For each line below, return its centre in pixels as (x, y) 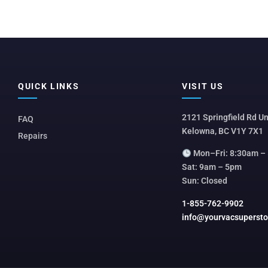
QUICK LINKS (49, 86)
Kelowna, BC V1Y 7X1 (222, 131)
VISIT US (202, 86)
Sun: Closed (204, 181)
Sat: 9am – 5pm (211, 167)
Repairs (33, 136)
